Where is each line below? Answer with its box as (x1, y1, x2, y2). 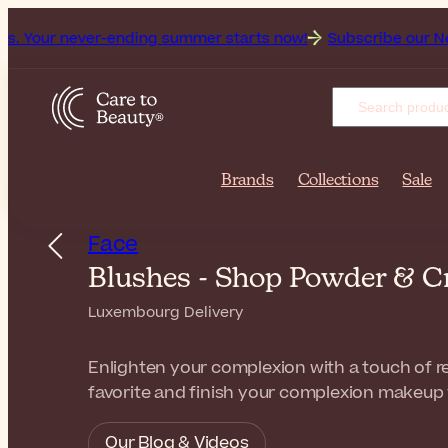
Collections (297, 173, 379, 189)
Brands (220, 173, 274, 189)
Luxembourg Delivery (88, 302, 243, 323)
